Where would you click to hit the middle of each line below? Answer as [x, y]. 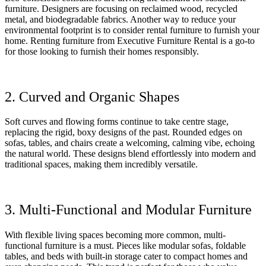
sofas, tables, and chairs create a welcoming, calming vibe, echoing [130, 143]
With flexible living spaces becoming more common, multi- [115, 235]
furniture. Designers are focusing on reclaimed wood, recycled [121, 8]
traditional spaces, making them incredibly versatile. [101, 164]
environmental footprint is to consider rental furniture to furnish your [132, 30]
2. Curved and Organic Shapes [92, 96]
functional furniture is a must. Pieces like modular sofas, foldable [125, 246]
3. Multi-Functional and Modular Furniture [128, 210]
